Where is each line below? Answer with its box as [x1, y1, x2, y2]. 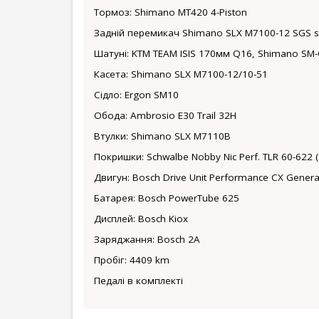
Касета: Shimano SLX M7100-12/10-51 [94, 68, 268, 80]
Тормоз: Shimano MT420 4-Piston [94, 6, 247, 19]
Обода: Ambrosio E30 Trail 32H [94, 109, 236, 122]
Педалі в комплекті [94, 274, 183, 287]
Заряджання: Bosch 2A [94, 233, 200, 246]
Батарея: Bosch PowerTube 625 [94, 192, 239, 204]
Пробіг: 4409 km [94, 253, 169, 266]
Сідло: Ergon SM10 [94, 88, 179, 101]
